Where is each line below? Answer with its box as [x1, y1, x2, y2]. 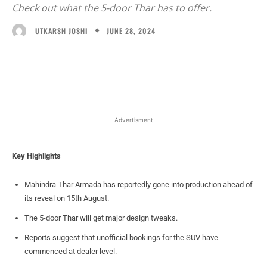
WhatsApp [167, 57, 199, 66]
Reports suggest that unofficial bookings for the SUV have [24, 232, 218, 242]
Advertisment [114, 116, 153, 123]
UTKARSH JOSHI [35, 25, 88, 36]
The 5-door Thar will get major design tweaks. [24, 213, 178, 222]
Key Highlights [12, 151, 61, 160]
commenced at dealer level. [24, 246, 117, 256]
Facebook [40, 57, 70, 66]
